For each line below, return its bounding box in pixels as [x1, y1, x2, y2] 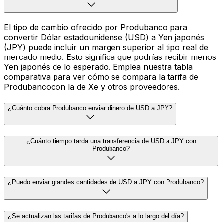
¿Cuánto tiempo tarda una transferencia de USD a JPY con [26, 137, 196, 145]
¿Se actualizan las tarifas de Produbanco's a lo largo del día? [8, 212, 184, 220]
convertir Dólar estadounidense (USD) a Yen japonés [4, 32, 204, 42]
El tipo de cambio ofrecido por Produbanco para [4, 22, 187, 32]
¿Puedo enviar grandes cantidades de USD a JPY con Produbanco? [8, 178, 204, 186]
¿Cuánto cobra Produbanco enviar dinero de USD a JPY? [8, 104, 172, 111]
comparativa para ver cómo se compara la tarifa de [4, 71, 198, 82]
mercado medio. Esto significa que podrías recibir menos [4, 52, 216, 62]
